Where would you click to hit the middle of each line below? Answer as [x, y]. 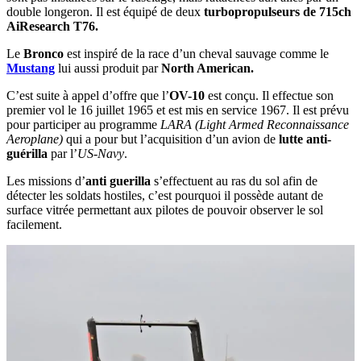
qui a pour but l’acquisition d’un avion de [169, 139]
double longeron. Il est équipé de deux [104, 11]
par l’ [62, 153]
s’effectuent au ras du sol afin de [234, 180]
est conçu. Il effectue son [269, 95]
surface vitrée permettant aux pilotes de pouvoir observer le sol [165, 210]
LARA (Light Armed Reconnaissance [253, 124]
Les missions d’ [46, 180]
